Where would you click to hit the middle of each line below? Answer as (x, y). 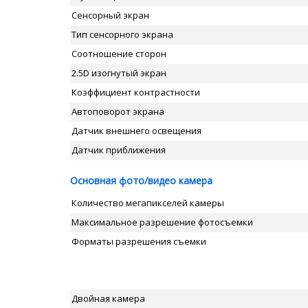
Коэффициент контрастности (136, 92)
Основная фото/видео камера (141, 180)
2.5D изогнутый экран (119, 73)
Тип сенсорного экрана (122, 34)
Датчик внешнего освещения (136, 131)
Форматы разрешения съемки (139, 241)
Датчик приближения (119, 150)
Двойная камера (108, 298)
